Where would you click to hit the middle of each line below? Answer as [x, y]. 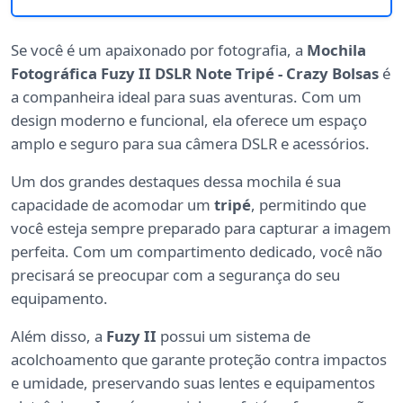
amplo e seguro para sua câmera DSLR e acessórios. [190, 144]
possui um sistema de [233, 336]
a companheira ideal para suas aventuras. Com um [186, 97]
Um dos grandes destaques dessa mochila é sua [176, 182]
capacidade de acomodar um [112, 205]
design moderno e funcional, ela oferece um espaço [189, 121]
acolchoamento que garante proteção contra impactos [199, 360]
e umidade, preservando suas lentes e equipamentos [193, 383]
